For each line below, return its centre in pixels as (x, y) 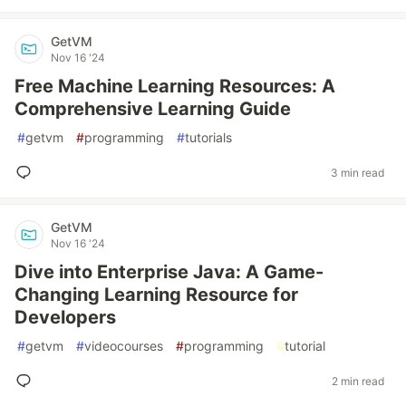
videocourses (124, 346)
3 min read (358, 172)
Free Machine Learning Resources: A (175, 86)
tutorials (208, 137)
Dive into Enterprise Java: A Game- (169, 272)
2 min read (358, 381)
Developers (65, 317)
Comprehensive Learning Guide (153, 109)
